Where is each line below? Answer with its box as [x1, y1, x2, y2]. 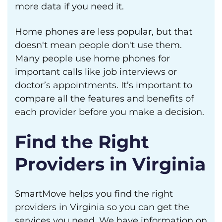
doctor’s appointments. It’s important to [15, 80, 192, 91]
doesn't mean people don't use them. [15, 40, 182, 51]
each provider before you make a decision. [15, 107, 204, 117]
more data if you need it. [15, 1, 124, 12]
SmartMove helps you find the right [15, 188, 173, 199]
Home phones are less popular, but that [15, 26, 192, 37]
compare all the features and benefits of [15, 93, 194, 104]
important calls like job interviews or [15, 66, 177, 77]
